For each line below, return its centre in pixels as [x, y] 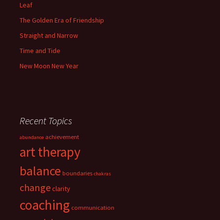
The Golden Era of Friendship [62, 20]
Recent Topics [46, 121]
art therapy [50, 152]
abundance [32, 137]
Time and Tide [40, 51]
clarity [61, 189]
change [35, 187]
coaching [45, 205]
